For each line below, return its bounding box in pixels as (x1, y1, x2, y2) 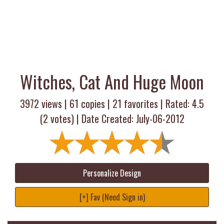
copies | (78, 96, 112, 111)
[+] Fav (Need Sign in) (79, 191, 145, 203)
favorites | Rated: (121, 96, 192, 111)
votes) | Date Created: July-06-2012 (47, 111, 184, 126)
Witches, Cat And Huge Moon (20, 68, 204, 94)
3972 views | (20, 96, 69, 111)
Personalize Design (83, 167, 141, 179)
